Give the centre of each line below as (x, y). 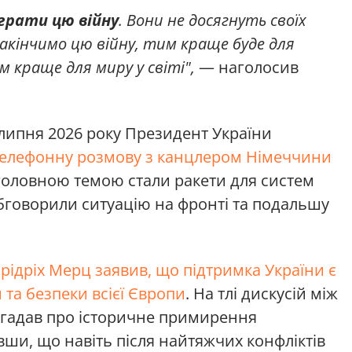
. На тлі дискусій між (262, 293)
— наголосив (247, 67)
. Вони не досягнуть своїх (213, 20)
